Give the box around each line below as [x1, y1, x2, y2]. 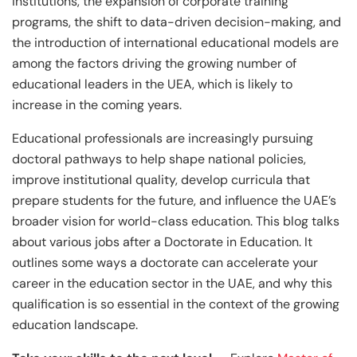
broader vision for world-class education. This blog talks [12, 213, 339, 230]
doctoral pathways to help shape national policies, [12, 151, 306, 168]
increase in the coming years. [12, 96, 185, 114]
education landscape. [12, 316, 138, 334]
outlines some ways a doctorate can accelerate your [12, 254, 318, 272]
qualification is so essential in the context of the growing [12, 296, 339, 313]
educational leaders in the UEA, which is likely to [12, 76, 292, 93]
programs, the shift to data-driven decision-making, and [12, 14, 341, 31]
